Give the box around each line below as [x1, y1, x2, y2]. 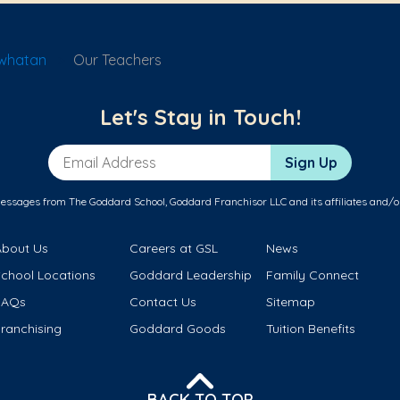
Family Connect [265, 267, 359, 284]
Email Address [47, 145, 144, 163]
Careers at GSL [129, 240, 219, 257]
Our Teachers [73, 51, 162, 69]
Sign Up [285, 154, 337, 172]
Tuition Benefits [265, 321, 355, 337]
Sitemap [265, 294, 315, 311]
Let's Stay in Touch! [99, 104, 301, 131]
